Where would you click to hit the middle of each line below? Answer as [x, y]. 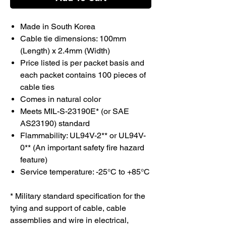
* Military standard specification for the [78, 196]
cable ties [37, 87]
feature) [34, 159]
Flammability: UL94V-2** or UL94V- [83, 135]
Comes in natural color [62, 99]
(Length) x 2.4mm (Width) [65, 50]
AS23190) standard [55, 123]
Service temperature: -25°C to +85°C [85, 172]
